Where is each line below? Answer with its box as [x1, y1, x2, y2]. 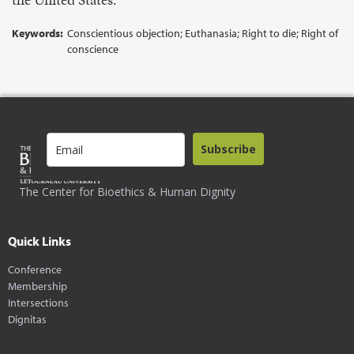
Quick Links [8, 233, 71, 249]
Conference [8, 262, 62, 277]
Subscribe [201, 141, 256, 156]
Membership [8, 278, 67, 293]
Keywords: [12, 26, 63, 40]
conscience [67, 42, 119, 56]
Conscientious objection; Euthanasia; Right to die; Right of [67, 26, 338, 40]
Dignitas [8, 311, 47, 326]
